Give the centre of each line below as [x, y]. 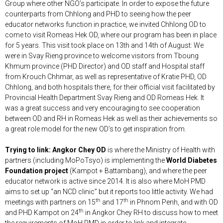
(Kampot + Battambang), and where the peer [138, 170]
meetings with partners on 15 [50, 202]
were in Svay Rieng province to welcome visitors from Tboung [102, 56]
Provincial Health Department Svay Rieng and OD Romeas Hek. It [105, 97]
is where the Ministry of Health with [161, 150]
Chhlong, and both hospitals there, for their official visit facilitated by [110, 87]
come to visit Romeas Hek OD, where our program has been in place [111, 35]
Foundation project [37, 170]
